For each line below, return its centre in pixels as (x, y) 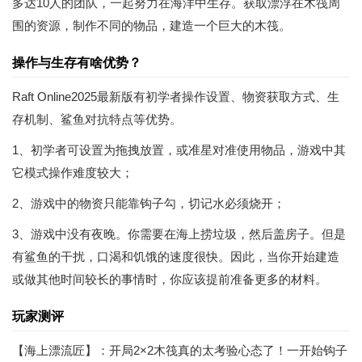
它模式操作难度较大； (73, 173)
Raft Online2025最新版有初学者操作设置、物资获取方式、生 (176, 97)
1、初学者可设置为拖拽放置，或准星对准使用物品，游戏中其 (179, 150)
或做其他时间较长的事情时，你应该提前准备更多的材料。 (170, 279)
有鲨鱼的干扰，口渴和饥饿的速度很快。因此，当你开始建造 (176, 257)
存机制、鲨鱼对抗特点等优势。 (97, 119)
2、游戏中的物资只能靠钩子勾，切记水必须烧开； (149, 203)
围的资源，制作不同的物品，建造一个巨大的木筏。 (152, 25)
